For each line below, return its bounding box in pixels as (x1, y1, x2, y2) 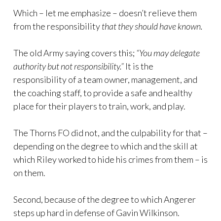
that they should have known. (102, 21, 203, 32)
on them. (13, 167, 45, 178)
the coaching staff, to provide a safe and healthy (13, 87, 192, 98)
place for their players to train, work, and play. (13, 101, 185, 111)
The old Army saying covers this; (13, 47, 136, 58)
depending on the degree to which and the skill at (13, 141, 198, 151)
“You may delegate (136, 47, 200, 58)
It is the (124, 61, 153, 72)
